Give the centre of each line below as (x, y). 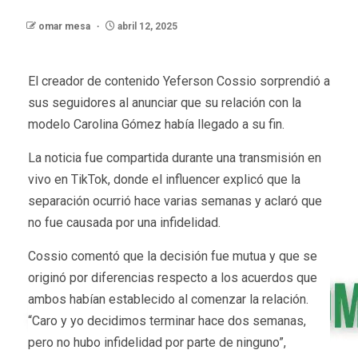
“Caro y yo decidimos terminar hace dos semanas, (167, 321)
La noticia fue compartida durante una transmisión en (175, 158)
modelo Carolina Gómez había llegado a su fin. (156, 125)
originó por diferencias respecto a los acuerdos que (173, 278)
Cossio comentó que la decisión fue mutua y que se (173, 257)
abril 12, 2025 (146, 27)
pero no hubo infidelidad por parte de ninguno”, (157, 343)
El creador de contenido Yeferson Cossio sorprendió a (179, 82)
